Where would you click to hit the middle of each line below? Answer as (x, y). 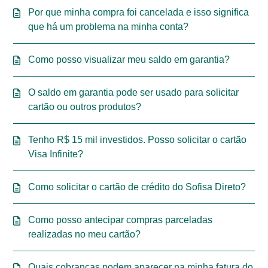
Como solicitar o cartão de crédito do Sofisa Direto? (137, 187)
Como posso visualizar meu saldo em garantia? (129, 60)
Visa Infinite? (56, 154)
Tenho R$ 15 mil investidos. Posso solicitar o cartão (138, 140)
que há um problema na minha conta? (109, 27)
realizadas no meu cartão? (85, 234)
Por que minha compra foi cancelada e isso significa (139, 12)
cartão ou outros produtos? (85, 107)
